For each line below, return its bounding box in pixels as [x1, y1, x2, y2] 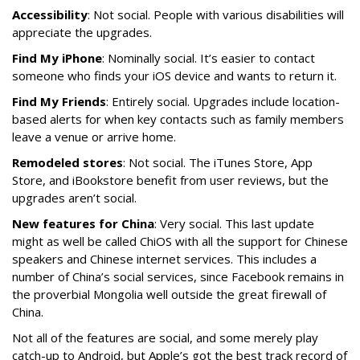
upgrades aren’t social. [12, 190, 137, 206]
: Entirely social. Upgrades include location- [106, 93, 340, 109]
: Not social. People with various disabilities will [88, 6, 344, 22]
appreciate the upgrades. [12, 24, 152, 40]
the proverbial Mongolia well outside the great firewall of [12, 286, 326, 302]
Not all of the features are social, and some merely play [12, 329, 318, 346]
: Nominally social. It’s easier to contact [102, 50, 315, 66]
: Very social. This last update [154, 215, 314, 231]
